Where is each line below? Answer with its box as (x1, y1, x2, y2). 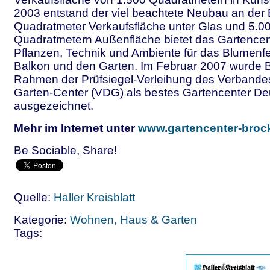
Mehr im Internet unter (14, 122, 138, 134)
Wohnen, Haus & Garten (70, 213, 197, 226)
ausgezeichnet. (14, 99, 93, 112)
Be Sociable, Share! (14, 144, 117, 157)
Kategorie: (14, 213, 70, 226)
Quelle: (14, 191, 54, 204)
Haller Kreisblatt (54, 191, 135, 204)
